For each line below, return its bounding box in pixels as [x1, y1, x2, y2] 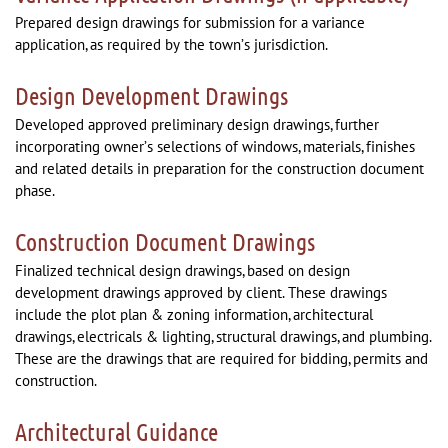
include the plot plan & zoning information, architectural [15, 305, 373, 324]
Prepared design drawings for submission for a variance [15, 13, 365, 32]
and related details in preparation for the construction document [15, 159, 424, 178]
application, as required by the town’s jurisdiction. [15, 35, 328, 54]
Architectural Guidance [15, 417, 218, 446]
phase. [15, 181, 55, 200]
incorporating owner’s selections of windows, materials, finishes [15, 137, 415, 156]
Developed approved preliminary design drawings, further [15, 115, 379, 134]
